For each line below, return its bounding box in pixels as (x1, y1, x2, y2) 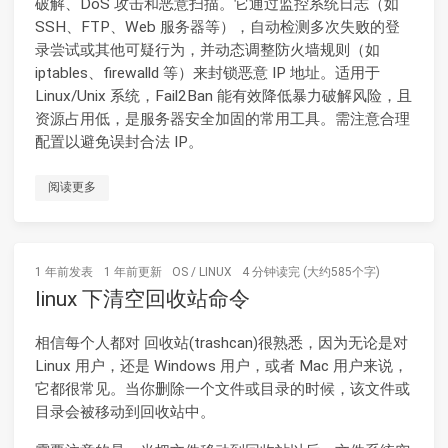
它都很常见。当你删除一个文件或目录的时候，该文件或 (35, 380, 410, 399)
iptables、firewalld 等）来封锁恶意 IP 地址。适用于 (35, 63, 380, 82)
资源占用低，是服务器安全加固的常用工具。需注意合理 (35, 109, 410, 128)
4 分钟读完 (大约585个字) (241, 265, 380, 280)
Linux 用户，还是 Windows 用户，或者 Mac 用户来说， (35, 357, 408, 376)
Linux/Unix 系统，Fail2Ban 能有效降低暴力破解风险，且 (35, 86, 412, 105)
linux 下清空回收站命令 (35, 287, 250, 312)
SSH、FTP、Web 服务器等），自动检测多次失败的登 (35, 17, 400, 36)
